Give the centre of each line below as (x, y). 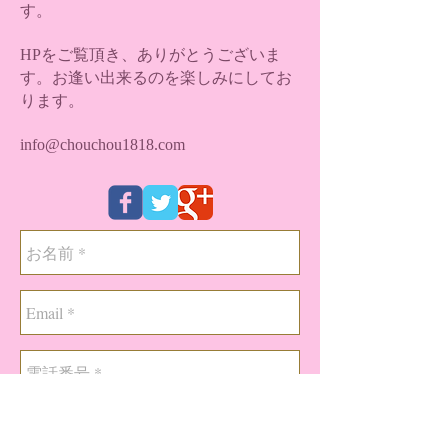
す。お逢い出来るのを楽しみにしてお (156, 77)
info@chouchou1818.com (102, 144)
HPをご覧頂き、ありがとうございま (150, 54)
